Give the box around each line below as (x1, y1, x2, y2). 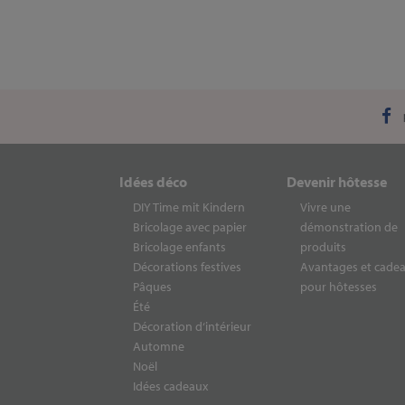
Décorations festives (133, 259, 241, 275)
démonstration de (300, 219, 398, 235)
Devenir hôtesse (287, 173, 387, 191)
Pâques (133, 278, 172, 295)
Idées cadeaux (133, 378, 208, 394)
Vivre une (300, 199, 351, 215)
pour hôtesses (300, 278, 377, 295)
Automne (133, 338, 184, 354)
